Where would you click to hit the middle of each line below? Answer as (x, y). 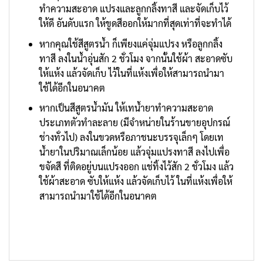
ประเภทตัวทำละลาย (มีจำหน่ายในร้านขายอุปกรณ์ (134, 123)
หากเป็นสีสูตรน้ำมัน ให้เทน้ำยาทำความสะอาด (126, 108)
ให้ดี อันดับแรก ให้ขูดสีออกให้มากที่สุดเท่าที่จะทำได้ (135, 23)
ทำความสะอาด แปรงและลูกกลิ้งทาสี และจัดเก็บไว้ (134, 8)
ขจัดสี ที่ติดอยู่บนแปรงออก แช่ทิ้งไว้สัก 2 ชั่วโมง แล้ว (136, 167)
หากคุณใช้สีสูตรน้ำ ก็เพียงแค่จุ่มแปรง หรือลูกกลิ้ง (131, 43)
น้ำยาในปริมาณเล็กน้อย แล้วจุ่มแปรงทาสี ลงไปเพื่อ (134, 152)
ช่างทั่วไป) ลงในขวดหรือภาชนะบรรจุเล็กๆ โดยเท (131, 137)
